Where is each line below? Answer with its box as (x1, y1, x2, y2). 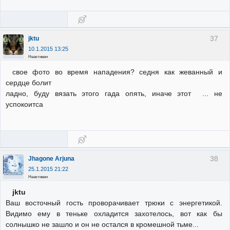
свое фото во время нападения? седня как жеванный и (12, 68, 222, 76)
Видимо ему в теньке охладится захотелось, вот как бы (6, 209, 222, 218)
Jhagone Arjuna (28, 155, 74, 162)
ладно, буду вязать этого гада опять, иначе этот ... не (6, 89, 222, 98)
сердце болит (6, 79, 51, 87)
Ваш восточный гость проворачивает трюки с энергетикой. (6, 199, 222, 207)
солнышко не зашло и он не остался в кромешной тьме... (6, 220, 199, 229)
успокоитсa (6, 100, 43, 109)
